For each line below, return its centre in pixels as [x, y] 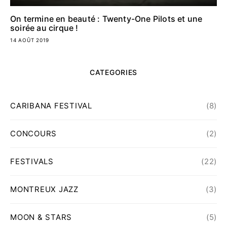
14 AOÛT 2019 [30, 40]
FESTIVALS [32, 162]
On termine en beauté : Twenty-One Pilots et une [106, 19]
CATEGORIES [113, 72]
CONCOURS [33, 134]
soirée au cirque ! [44, 28]
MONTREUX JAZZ [44, 190]
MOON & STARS [41, 217]
